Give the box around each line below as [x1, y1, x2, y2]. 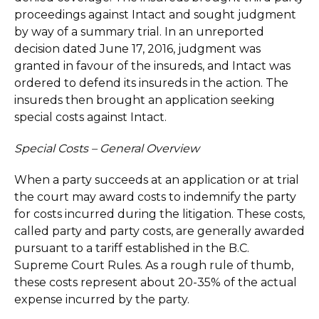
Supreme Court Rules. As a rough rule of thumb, [14, 258, 293, 272]
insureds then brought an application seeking [14, 93, 275, 107]
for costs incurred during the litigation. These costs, [14, 207, 305, 221]
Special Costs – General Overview [14, 142, 199, 155]
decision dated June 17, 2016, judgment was [14, 42, 261, 56]
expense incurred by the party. [14, 293, 189, 306]
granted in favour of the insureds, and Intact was [14, 59, 291, 73]
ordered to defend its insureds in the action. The [14, 76, 288, 90]
